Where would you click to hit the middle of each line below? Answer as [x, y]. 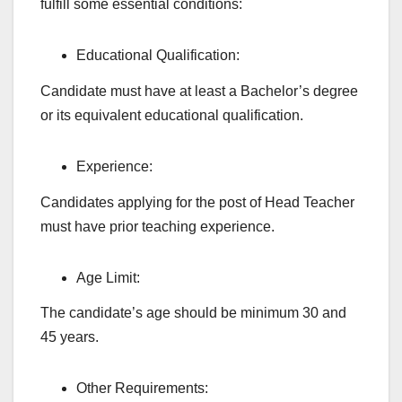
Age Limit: [110, 277]
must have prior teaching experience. [157, 226]
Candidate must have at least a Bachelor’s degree [199, 91]
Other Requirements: [144, 389]
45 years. [70, 337]
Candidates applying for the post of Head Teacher [197, 202]
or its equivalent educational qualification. [172, 115]
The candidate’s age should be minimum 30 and [193, 313]
